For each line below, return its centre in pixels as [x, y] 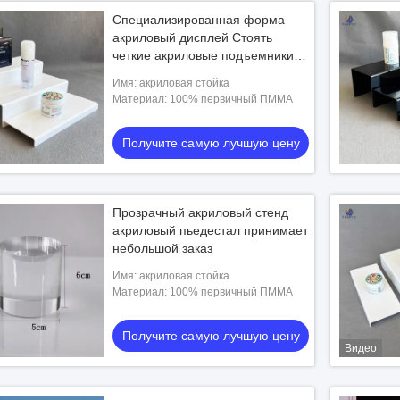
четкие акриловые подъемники [203, 55]
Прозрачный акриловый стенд [200, 212]
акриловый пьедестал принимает [210, 230]
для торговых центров [177, 73]
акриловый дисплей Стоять [192, 37]
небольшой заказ [162, 248]
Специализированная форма [199, 20]
